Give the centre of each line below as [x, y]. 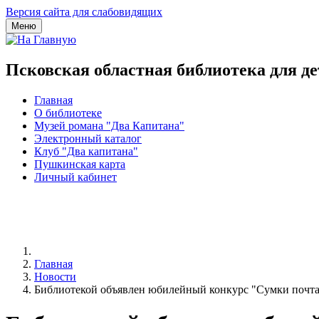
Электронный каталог [88, 138]
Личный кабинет [75, 177]
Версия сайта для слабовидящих [84, 12]
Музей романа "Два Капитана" [109, 125]
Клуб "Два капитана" [86, 151]
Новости [55, 276]
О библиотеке [68, 113]
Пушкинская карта [80, 164]
